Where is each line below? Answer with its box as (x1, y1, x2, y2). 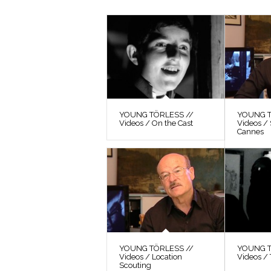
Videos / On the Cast (119, 119, 193, 128)
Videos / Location (119, 252, 182, 261)
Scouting (119, 260, 151, 270)
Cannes (237, 127, 264, 137)
